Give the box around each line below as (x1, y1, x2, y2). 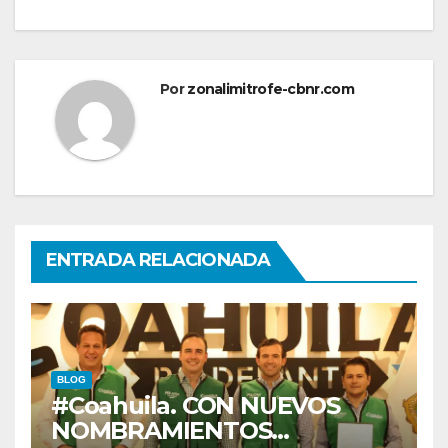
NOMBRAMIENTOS (51, 416, 272, 446)
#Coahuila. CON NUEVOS (51, 391, 340, 421)
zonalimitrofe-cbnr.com (187, 80, 354, 99)
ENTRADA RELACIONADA (46, 249, 270, 272)
